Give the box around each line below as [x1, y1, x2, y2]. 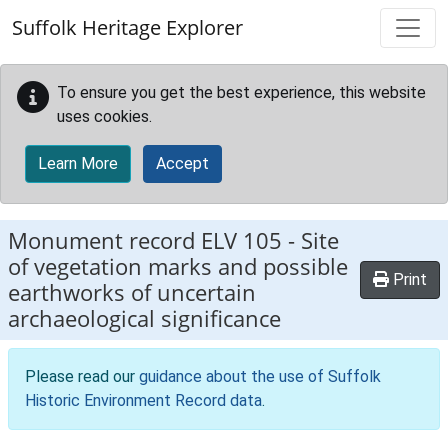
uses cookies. [57, 107, 152, 126]
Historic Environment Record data [25, 391, 262, 410]
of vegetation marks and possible [8, 251, 348, 282]
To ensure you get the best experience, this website [57, 83, 426, 102]
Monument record [8, 225, 201, 256]
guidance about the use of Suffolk [139, 367, 381, 386]
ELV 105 [201, 225, 282, 256]
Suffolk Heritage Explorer [12, 14, 243, 41]
